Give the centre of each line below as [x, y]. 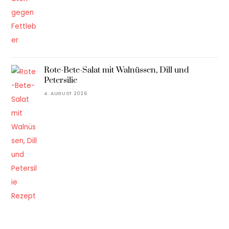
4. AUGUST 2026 [66, 94]
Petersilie [61, 80]
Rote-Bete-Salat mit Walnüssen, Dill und [117, 70]
